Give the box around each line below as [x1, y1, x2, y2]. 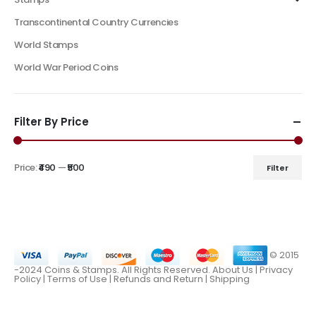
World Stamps [14, 38, 78, 52]
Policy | [14, 272, 47, 286]
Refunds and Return [114, 272, 203, 286]
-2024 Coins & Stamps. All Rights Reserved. [14, 262, 212, 276]
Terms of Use [47, 272, 107, 286]
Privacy [260, 262, 293, 276]
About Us [212, 262, 253, 276]
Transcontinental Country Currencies [14, 16, 178, 30]
